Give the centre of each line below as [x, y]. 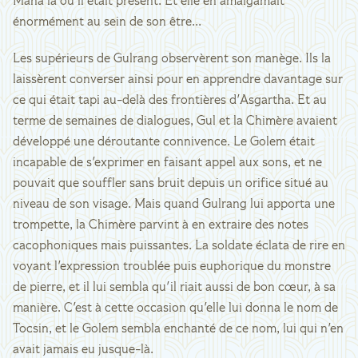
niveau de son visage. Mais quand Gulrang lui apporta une [174, 205]
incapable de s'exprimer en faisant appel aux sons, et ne [167, 163]
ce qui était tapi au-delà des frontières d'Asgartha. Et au [170, 101]
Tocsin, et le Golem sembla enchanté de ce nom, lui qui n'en [178, 329]
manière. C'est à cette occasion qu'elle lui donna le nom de [175, 308]
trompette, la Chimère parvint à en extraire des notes [161, 225]
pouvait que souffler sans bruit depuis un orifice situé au [171, 184]
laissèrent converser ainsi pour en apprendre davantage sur [178, 80]
